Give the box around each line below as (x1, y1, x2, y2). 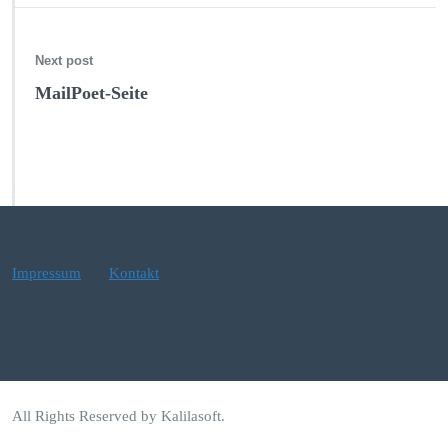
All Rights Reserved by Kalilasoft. (12, 407, 225, 424)
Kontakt (109, 264, 159, 281)
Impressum (12, 264, 81, 281)
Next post (35, 52, 93, 68)
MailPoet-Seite (35, 82, 148, 103)
